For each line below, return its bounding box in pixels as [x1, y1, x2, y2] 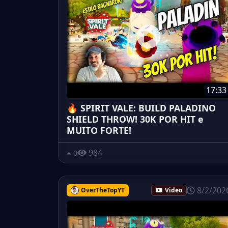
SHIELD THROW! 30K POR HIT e [67, 113, 203, 125]
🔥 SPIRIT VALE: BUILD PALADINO [67, 102, 216, 114]
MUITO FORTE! [67, 124, 131, 136]
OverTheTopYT [80, 186, 125, 195]
